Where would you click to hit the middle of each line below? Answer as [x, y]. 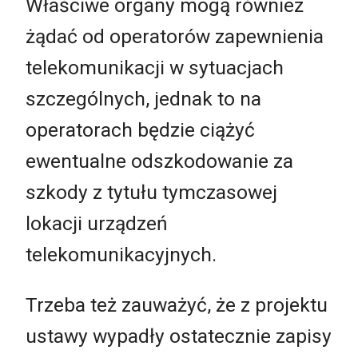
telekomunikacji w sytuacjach [155, 67]
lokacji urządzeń [97, 223]
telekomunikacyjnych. [121, 254]
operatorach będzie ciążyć [140, 129]
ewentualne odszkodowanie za [159, 161]
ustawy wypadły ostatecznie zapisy [179, 336]
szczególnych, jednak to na [143, 98]
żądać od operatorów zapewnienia [175, 36]
